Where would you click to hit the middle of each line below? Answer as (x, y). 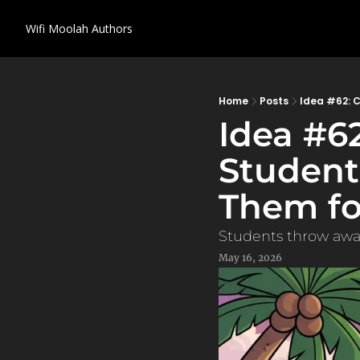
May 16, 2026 (250, 257)
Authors (112, 29)
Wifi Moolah (57, 29)
